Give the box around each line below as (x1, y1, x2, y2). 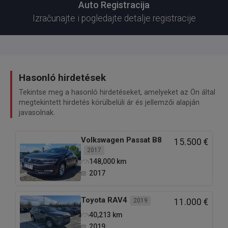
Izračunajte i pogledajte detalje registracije (32, 13, 196, 23)
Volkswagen (81, 135, 124, 145)
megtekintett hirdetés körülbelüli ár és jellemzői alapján (19, 98, 199, 107)
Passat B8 (126, 135, 162, 145)
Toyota (81, 195, 105, 205)
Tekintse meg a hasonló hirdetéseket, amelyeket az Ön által (19, 88, 215, 97)
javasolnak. (19, 108, 55, 117)
